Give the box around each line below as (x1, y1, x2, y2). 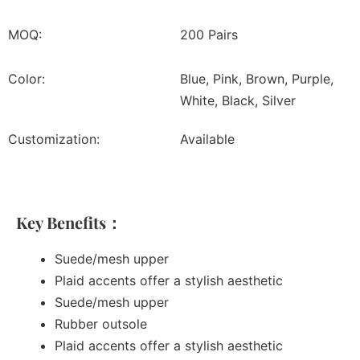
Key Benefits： (16, 211, 122, 234)
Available (180, 131, 235, 148)
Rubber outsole (55, 316, 147, 333)
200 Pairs (180, 27, 238, 43)
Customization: (8, 131, 100, 148)
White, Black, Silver (180, 92, 296, 109)
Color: (8, 71, 45, 88)
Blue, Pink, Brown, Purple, (180, 71, 333, 88)
